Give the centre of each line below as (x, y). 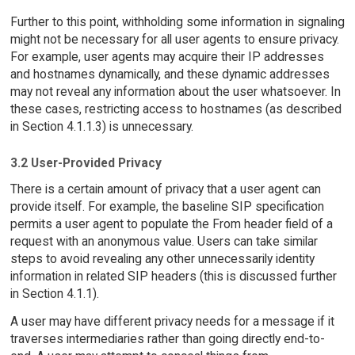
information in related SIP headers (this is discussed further (173, 276)
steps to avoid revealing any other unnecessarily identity (162, 259)
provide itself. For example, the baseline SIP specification (167, 206)
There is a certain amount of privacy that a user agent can (165, 189)
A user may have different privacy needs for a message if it (172, 321)
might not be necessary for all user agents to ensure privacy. (174, 39)
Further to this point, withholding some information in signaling (177, 21)
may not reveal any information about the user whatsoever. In (175, 91)
